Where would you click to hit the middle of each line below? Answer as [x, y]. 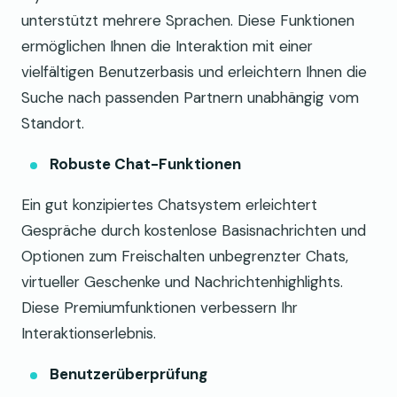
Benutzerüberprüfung [128, 374]
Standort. [53, 123]
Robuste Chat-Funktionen [145, 163]
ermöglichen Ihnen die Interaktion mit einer [167, 46]
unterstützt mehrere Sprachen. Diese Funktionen [188, 20]
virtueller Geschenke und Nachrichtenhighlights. [182, 281]
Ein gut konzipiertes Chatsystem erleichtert [169, 204]
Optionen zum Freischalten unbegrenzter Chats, [185, 256]
